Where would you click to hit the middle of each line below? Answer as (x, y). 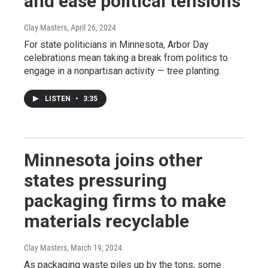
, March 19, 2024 (95, 247)
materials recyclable (106, 221)
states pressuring (95, 180)
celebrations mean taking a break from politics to (126, 57)
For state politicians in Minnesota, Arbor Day (116, 44)
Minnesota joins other (113, 160)
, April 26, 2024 (92, 27)
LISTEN (59, 98)
